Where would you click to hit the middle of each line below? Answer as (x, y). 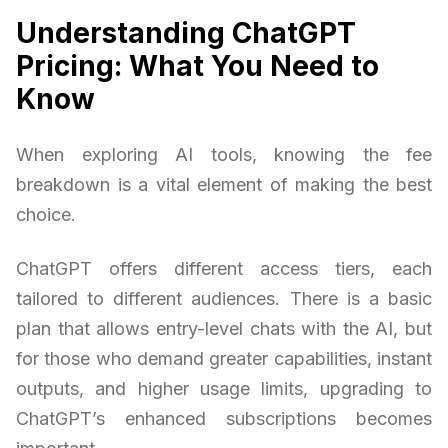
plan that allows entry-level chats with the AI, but (224, 328)
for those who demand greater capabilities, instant (224, 358)
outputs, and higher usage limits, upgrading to (224, 388)
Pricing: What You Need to (197, 65)
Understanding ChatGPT (186, 32)
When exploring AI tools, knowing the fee (224, 154)
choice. (46, 214)
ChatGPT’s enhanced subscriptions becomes (224, 418)
